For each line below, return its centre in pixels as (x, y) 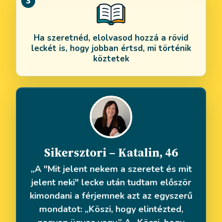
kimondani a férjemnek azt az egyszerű (111, 195)
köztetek (111, 58)
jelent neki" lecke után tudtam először (111, 182)
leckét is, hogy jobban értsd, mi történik (111, 48)
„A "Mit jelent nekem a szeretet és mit (111, 169)
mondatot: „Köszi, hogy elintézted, (111, 209)
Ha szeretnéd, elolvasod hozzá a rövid (111, 38)
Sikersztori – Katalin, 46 (111, 152)
